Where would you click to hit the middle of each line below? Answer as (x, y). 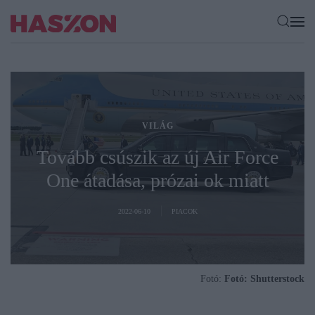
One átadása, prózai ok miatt (157, 180)
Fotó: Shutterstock (264, 279)
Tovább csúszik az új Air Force (157, 157)
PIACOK (184, 211)
